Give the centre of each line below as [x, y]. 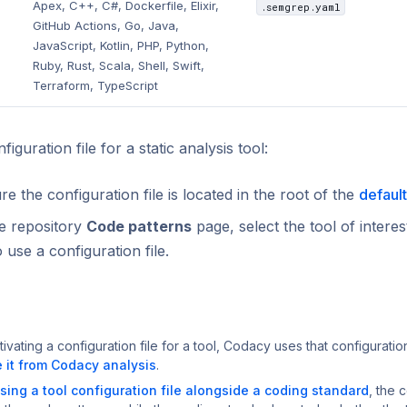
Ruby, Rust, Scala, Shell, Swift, [119, 66]
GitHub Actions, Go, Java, [106, 26]
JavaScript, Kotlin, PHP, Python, [121, 46]
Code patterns [139, 227]
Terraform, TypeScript [96, 86]
